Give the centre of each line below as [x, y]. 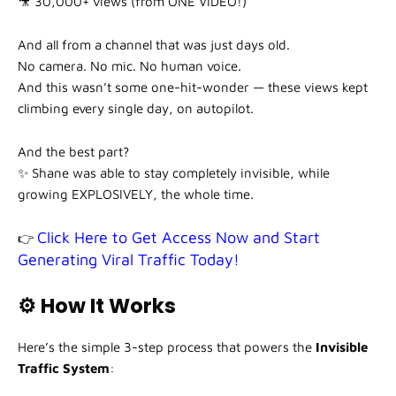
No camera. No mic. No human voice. [129, 66]
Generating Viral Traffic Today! [129, 260]
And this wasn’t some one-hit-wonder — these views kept [193, 88]
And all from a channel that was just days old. [154, 45]
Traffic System [64, 369]
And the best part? [73, 152]
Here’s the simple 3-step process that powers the [167, 347]
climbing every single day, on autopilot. [136, 109]
